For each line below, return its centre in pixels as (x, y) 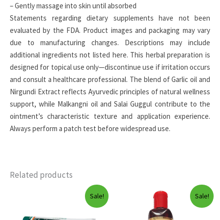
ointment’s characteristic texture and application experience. (110, 116)
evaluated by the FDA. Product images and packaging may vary (110, 30)
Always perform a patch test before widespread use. (90, 129)
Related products (41, 175)
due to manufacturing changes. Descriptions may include (110, 43)
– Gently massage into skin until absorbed (73, 6)
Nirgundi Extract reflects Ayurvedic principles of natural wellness (110, 92)
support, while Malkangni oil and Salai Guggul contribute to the (110, 104)
